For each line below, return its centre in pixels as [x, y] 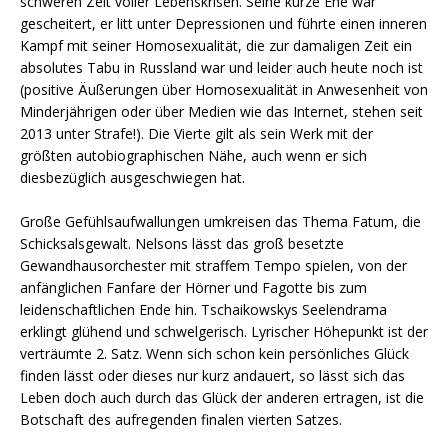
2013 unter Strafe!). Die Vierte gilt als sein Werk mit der [196, 133]
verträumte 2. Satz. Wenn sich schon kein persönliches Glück [214, 353]
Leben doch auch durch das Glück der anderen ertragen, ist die [222, 397]
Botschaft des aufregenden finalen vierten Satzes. [181, 419]
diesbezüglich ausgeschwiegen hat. [132, 177]
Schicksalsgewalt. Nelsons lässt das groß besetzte [182, 243]
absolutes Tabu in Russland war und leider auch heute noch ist [221, 67]
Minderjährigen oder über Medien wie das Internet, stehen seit [221, 111]
